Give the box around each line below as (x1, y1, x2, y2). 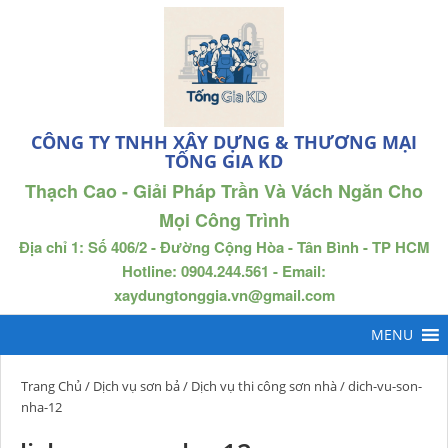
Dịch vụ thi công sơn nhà (191, 377, 337, 395)
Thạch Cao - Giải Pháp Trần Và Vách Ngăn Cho (25, 178, 423, 204)
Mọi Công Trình (158, 207, 290, 233)
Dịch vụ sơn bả (93, 377, 180, 395)
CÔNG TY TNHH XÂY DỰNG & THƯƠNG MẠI (31, 130, 417, 154)
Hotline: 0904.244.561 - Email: (122, 260, 326, 282)
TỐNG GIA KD (165, 149, 283, 173)
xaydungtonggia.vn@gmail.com (113, 284, 335, 306)
